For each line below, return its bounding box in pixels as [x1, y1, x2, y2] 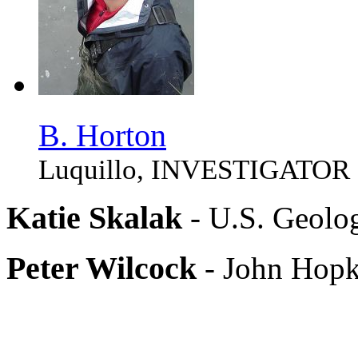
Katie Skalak [6, 200, 182, 237]
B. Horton [38, 117, 166, 154]
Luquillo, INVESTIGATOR [38, 154, 350, 186]
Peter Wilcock [6, 250, 197, 287]
